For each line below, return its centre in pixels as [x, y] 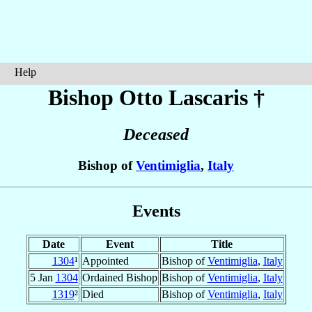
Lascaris [208, 97]
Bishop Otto [108, 97]
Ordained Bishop [119, 277]
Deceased [156, 135]
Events [156, 211]
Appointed [105, 260]
